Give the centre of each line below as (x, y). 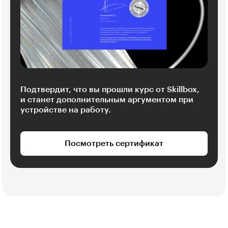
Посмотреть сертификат (114, 143)
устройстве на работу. (66, 110)
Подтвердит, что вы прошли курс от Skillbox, (110, 89)
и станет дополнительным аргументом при (107, 99)
